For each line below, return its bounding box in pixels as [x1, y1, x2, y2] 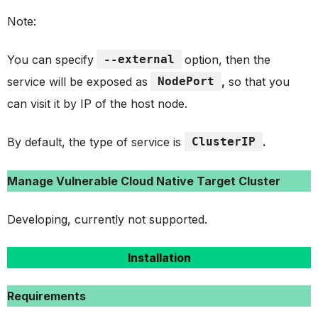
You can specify [7, 52, 94, 67]
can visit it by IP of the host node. [7, 96, 187, 111]
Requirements [7, 288, 86, 303]
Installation [127, 250, 191, 265]
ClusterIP [192, 134, 256, 148]
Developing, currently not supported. [7, 212, 207, 226]
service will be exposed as [7, 74, 148, 89]
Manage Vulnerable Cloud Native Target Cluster [7, 173, 280, 188]
